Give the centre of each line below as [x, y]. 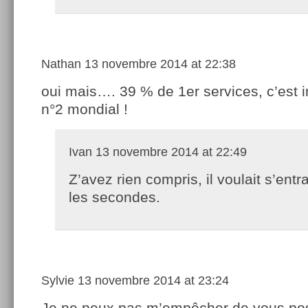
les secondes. [114, 197]
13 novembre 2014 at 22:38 [158, 64]
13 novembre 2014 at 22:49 [169, 152]
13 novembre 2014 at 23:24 [152, 280]
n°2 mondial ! [85, 109]
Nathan [61, 64]
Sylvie [58, 280]
